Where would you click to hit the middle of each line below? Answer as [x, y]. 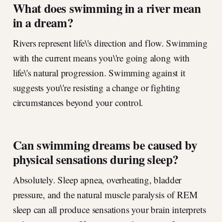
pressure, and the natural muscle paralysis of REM [105, 195]
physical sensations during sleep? [95, 159]
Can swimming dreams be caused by [105, 145]
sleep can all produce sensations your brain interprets [109, 210]
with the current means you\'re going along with [101, 58]
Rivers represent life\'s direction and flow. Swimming [110, 43]
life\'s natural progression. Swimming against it [99, 73]
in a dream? [43, 23]
